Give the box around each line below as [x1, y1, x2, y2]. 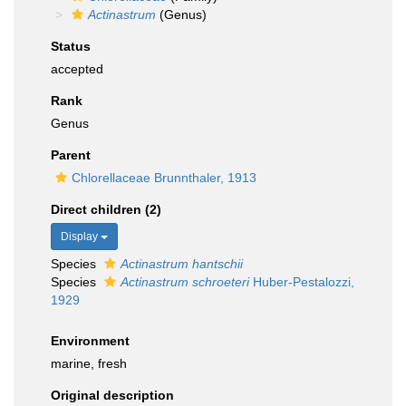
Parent [51, 148, 91, 162]
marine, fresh [51, 356, 127, 371]
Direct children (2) [51, 202, 161, 217]
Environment [51, 333, 130, 348]
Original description [51, 388, 174, 402]
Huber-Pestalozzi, [249, 275, 354, 289]
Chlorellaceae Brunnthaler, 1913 [72, 170, 256, 185]
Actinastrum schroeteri [121, 275, 249, 289]
